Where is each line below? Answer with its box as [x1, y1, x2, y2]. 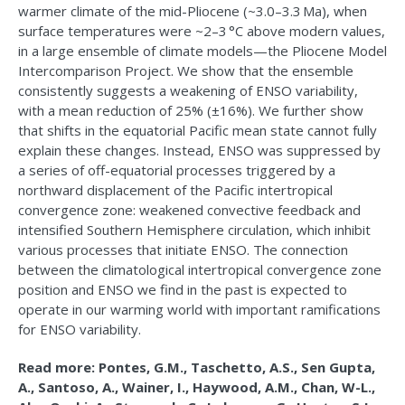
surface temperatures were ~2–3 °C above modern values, [18, 22, 385, 41]
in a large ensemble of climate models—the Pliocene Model [18, 42, 387, 61]
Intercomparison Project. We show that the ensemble [18, 61, 353, 80]
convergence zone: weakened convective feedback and [18, 201, 361, 220]
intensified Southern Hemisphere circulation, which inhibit [18, 221, 371, 240]
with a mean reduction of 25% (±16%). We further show [18, 101, 363, 120]
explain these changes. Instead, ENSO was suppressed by [18, 141, 381, 160]
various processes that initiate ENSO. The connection [18, 240, 348, 259]
